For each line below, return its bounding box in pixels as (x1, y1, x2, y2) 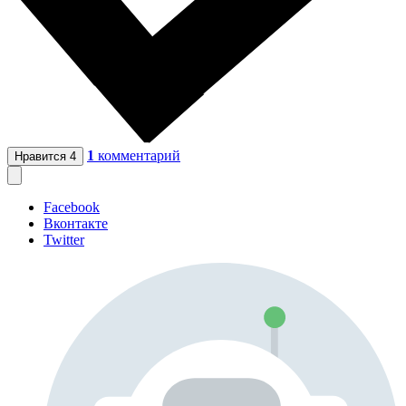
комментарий (98, 148, 180, 164)
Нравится (14, 150, 70, 164)
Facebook (43, 199, 100, 216)
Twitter (43, 232, 84, 248)
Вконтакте (43, 216, 108, 232)
